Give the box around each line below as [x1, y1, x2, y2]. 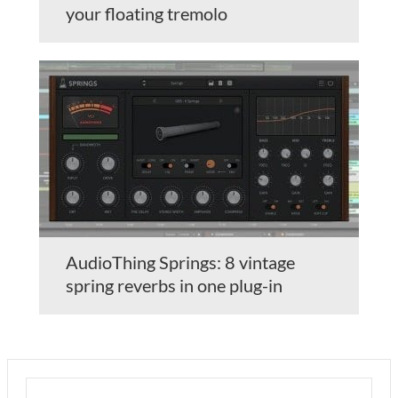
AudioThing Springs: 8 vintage [66, 251, 295, 273]
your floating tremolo [66, 2, 227, 24]
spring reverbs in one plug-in [66, 274, 283, 296]
